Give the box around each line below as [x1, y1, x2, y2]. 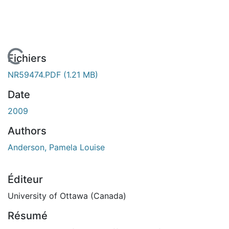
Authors [8, 124, 47, 137]
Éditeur [8, 173, 43, 186]
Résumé [8, 209, 48, 222]
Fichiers [8, 52, 47, 64]
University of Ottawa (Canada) [8, 190, 126, 201]
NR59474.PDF [8, 69, 63, 80]
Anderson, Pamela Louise [8, 142, 105, 152]
